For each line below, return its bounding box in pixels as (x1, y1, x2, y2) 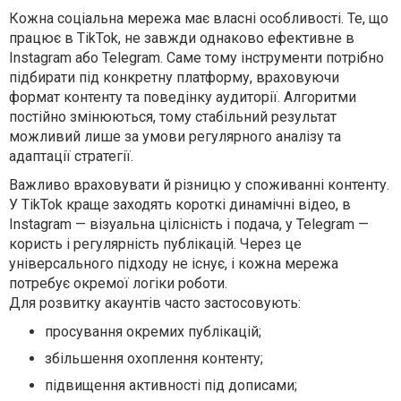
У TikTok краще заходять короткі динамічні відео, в (9, 195, 351, 213)
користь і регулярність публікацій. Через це (9, 235, 302, 252)
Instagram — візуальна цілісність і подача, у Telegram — (9, 215, 369, 233)
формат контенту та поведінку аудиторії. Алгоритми (9, 88, 356, 106)
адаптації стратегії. (9, 147, 133, 165)
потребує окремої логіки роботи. (9, 274, 227, 292)
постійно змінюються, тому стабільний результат (9, 107, 337, 125)
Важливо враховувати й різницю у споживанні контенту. (9, 175, 389, 193)
